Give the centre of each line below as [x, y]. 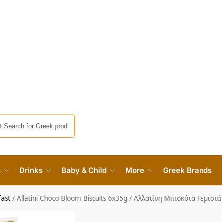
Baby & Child [84, 170]
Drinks [31, 170]
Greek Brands [188, 170]
